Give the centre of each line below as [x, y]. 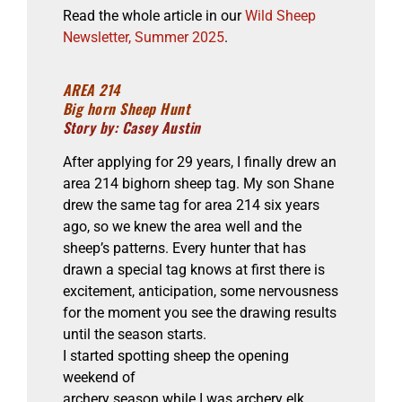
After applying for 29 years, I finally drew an [199, 162]
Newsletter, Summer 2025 [143, 37]
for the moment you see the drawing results [199, 312]
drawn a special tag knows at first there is [193, 269]
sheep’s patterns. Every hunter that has [184, 248]
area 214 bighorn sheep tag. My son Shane [198, 183]
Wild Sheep [280, 15]
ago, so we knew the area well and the [182, 226]
